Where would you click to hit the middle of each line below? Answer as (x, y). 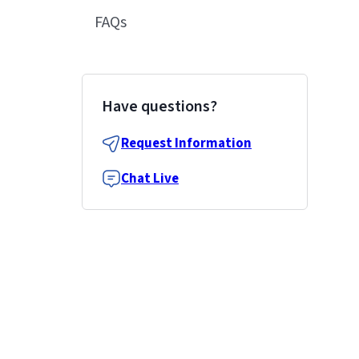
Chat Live (150, 179)
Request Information (186, 143)
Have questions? (159, 107)
